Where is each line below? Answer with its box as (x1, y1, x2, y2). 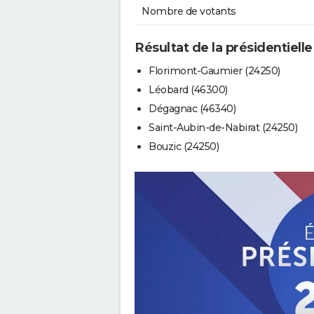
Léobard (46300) (149, 83, 228, 96)
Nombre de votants (142, 5, 236, 18)
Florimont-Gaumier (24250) (149, 64, 280, 77)
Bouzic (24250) (149, 139, 219, 153)
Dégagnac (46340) (149, 102, 235, 115)
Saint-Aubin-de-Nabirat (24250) (149, 121, 297, 134)
